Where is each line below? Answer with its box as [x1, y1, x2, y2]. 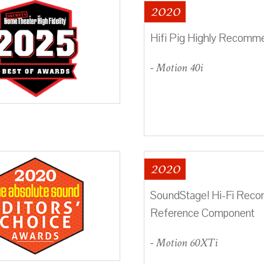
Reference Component [150, 205, 255, 221]
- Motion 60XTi [150, 235, 217, 250]
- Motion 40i [150, 60, 203, 75]
